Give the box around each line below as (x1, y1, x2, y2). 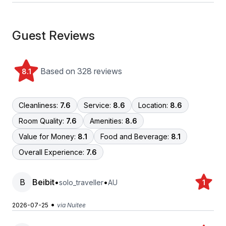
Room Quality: (19, 117, 64, 125)
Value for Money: (19, 132, 76, 141)
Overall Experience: (19, 148, 84, 156)
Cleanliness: (19, 101, 58, 109)
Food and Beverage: (100, 132, 169, 141)
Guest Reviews (12, 28, 95, 43)
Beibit (32, 177, 54, 187)
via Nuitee (57, 201, 86, 209)
